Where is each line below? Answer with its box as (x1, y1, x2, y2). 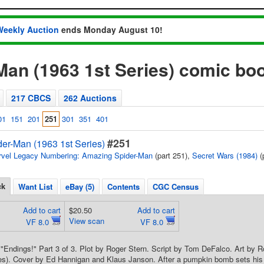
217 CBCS (11, 92, 51, 104)
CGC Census (153, 181, 199, 192)
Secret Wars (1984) (192, 150, 258, 161)
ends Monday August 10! (59, 24, 163, 35)
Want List (18, 181, 52, 192)
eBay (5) (65, 181, 94, 192)
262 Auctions (64, 92, 117, 104)
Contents (107, 181, 140, 192)
